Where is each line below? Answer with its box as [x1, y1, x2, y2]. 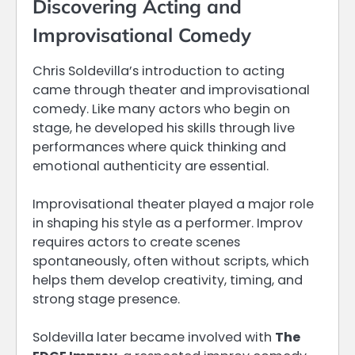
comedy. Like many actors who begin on [32, 99, 290, 118]
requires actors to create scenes [32, 233, 240, 252]
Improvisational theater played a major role [32, 195, 314, 214]
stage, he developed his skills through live [32, 118, 295, 137]
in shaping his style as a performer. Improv [32, 214, 303, 233]
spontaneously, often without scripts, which [32, 252, 309, 271]
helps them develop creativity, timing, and [32, 271, 303, 290]
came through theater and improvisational [32, 80, 310, 99]
